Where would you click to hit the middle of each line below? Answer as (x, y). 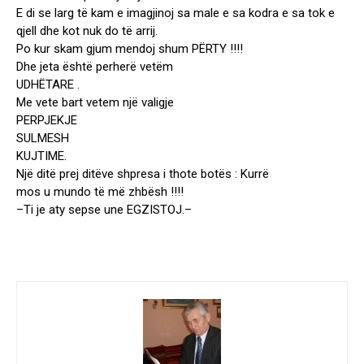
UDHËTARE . (48, 85)
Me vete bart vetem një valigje (95, 103)
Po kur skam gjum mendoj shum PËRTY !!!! (130, 49)
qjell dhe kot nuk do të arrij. (87, 31)
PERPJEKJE (47, 121)
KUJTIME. (41, 156)
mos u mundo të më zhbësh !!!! (100, 192)
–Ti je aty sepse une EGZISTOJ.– (104, 210)
